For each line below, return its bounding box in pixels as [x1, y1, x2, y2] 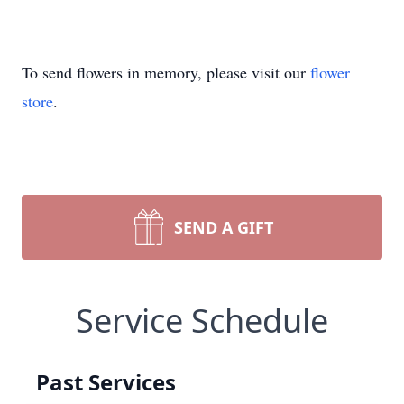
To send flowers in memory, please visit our [22, 61, 310, 83]
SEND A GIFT [174, 216, 273, 238]
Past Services [36, 367, 176, 397]
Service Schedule [76, 298, 328, 343]
